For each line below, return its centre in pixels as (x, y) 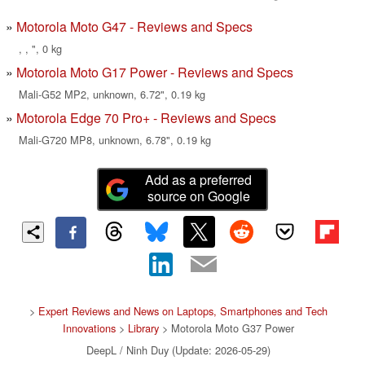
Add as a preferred (199, 180)
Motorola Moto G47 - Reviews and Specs (134, 27)
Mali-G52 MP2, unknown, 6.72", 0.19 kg (112, 95)
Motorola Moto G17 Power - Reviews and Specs (155, 73)
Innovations (89, 328)
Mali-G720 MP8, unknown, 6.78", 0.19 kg (115, 140)
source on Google (198, 196)
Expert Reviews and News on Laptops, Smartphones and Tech (183, 310)
